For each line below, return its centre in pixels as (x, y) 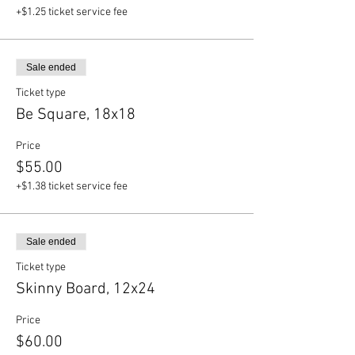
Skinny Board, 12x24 (86, 289)
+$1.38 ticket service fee (72, 187)
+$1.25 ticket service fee (72, 12)
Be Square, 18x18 (76, 115)
